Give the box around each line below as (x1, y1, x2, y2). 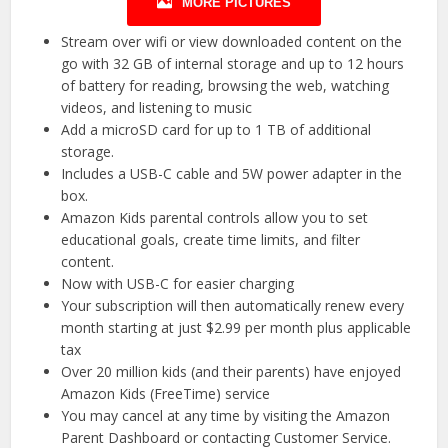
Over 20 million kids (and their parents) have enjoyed (61, 361, 402, 381)
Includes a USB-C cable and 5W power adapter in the (61, 163, 403, 183)
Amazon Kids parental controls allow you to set (61, 207, 369, 227)
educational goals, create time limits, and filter (61, 229, 361, 249)
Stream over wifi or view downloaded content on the (61, 31, 403, 51)
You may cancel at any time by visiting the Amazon (61, 405, 391, 425)
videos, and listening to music (61, 97, 253, 117)
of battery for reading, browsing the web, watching (61, 75, 390, 95)
